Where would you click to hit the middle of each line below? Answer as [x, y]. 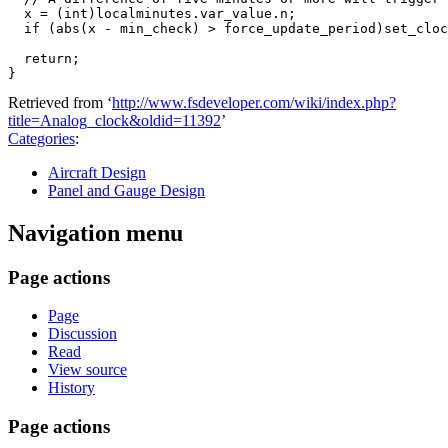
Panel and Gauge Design [126, 190]
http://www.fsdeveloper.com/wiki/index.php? [254, 102]
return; [44, 58]
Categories [41, 138]
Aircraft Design [97, 172]
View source [87, 370]
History [71, 388]
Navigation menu [95, 232]
